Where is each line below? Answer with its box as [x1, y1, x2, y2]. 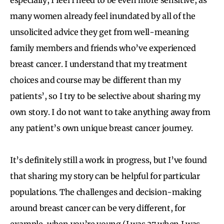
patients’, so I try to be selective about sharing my [10, 90, 200, 101]
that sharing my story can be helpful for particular [10, 170, 200, 181]
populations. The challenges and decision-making [10, 186, 201, 197]
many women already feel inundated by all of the [10, 10, 195, 21]
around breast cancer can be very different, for [10, 202, 185, 213]
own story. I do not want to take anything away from [10, 106, 210, 117]
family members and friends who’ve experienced [10, 42, 196, 53]
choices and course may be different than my [10, 74, 181, 85]
